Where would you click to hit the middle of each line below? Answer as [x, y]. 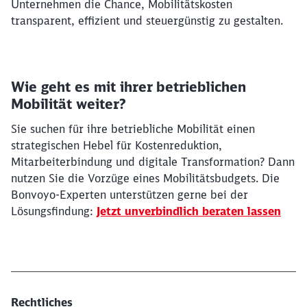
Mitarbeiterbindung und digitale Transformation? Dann [153, 161]
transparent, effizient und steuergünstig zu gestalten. [149, 20]
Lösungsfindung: [54, 211]
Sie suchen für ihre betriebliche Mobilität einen [133, 128]
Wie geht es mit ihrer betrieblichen [128, 86]
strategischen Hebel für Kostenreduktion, [116, 145]
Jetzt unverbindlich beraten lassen [189, 211]
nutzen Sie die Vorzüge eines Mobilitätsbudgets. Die [145, 178]
